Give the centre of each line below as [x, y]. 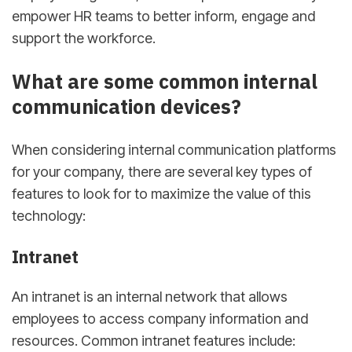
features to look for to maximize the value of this [161, 194]
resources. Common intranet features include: [154, 341]
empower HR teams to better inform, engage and [163, 16]
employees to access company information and [160, 319]
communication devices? [126, 107]
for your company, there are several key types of [162, 172]
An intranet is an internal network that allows [150, 297]
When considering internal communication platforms [174, 150]
